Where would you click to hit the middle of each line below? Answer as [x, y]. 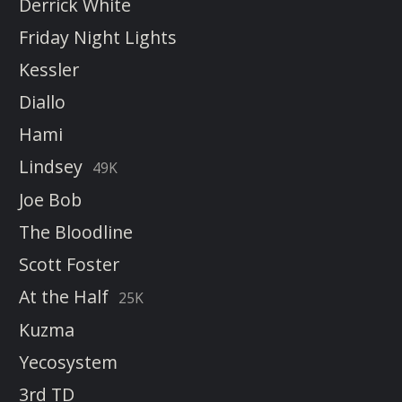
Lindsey [51, 167]
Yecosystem [68, 363]
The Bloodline [76, 232]
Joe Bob [50, 200]
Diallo [42, 102]
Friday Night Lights [98, 38]
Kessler [49, 70]
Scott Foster [69, 265]
